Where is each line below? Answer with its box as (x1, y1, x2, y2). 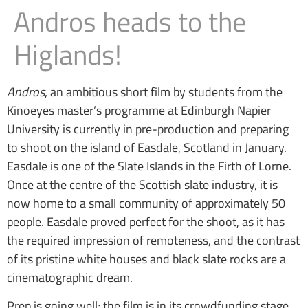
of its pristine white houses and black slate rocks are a (7, 250, 286, 268)
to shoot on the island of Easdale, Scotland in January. (7, 138, 287, 157)
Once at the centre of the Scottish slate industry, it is (7, 175, 278, 194)
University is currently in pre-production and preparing (7, 120, 289, 138)
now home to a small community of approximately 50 (7, 194, 285, 212)
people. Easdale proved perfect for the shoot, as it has (7, 212, 285, 231)
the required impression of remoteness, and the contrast (7, 231, 300, 250)
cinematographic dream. (7, 268, 133, 287)
